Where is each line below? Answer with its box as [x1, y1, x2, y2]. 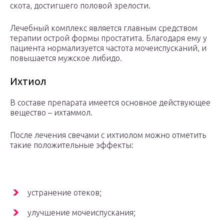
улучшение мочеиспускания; [27, 208, 135, 217]
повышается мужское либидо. [10, 53, 122, 63]
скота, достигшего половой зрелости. [10, 1, 150, 10]
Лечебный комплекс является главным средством [10, 23, 197, 33]
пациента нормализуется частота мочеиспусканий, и [10, 43, 206, 53]
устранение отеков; [27, 188, 101, 197]
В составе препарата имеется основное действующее [10, 98, 210, 107]
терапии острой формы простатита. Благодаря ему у [10, 33, 207, 43]
